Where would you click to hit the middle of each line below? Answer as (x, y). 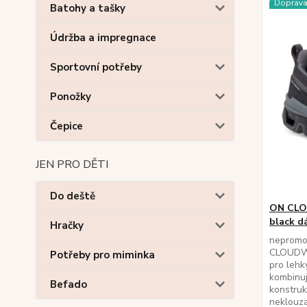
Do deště (73, 196)
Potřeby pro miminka (102, 255)
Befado (69, 284)
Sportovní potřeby (96, 67)
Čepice (66, 126)
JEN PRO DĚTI (72, 164)
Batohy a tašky (88, 8)
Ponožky (71, 97)
